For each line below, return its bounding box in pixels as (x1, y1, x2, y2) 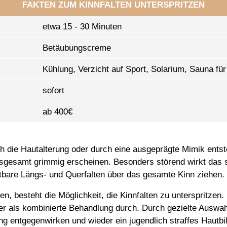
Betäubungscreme (43, 43, 111, 53)
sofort (43, 86, 64, 96)
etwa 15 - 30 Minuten (43, 22, 122, 32)
